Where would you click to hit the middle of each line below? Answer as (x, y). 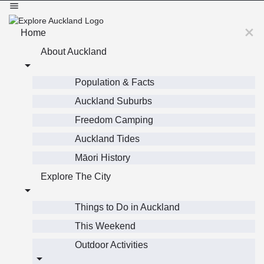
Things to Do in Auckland (127, 207)
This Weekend (105, 226)
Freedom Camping (114, 120)
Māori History (103, 158)
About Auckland (74, 52)
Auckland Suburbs (113, 101)
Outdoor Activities (111, 245)
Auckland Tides (107, 139)
